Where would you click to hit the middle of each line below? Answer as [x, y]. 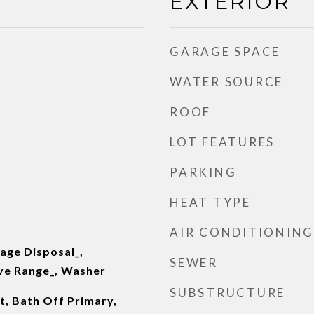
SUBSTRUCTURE [227, 293]
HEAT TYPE [210, 202]
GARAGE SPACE [225, 52]
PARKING [203, 172]
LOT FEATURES [222, 142]
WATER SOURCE [226, 82]
